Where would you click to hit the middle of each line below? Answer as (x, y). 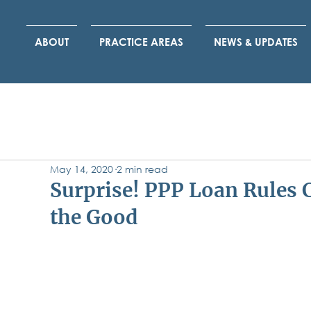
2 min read (142, 169)
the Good (94, 217)
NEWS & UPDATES (255, 42)
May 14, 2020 (82, 169)
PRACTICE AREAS (141, 42)
